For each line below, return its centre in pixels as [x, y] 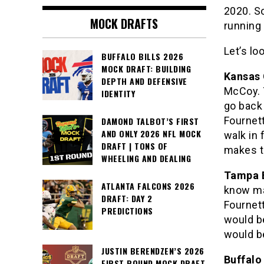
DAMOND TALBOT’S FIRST [150, 121]
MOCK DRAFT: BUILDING [146, 69]
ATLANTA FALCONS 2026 [148, 186]
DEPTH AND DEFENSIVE [144, 81]
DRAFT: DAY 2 [127, 199]
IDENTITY [118, 94]
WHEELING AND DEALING [146, 159]
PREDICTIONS [127, 211]
